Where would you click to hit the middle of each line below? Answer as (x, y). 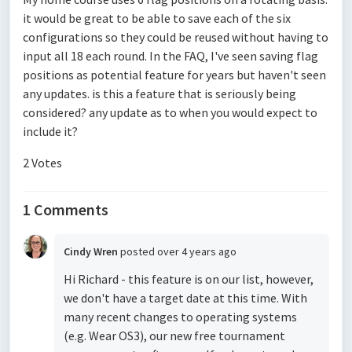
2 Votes (42, 163)
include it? (50, 131)
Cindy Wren (91, 251)
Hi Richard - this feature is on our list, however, (189, 279)
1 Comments (66, 209)
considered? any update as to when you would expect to (170, 112)
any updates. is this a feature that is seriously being (159, 93)
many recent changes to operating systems (180, 317)
